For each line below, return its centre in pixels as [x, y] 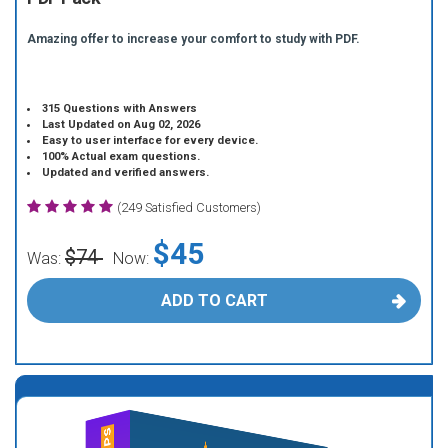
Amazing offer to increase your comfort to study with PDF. [193, 39]
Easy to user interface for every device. [150, 140]
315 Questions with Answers [120, 108]
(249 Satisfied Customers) [189, 207]
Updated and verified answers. [126, 172]
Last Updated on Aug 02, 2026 [121, 124]
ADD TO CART [214, 300]
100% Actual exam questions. [121, 156]
